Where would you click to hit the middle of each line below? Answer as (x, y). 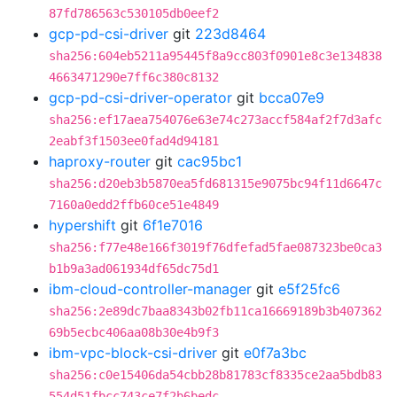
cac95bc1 (210, 161)
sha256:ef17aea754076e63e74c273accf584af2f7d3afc (215, 120)
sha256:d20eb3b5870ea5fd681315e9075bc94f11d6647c (215, 183)
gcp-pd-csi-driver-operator (140, 97)
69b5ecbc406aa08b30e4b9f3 (134, 332)
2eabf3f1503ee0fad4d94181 (134, 141)
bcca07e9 (292, 97)
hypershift (82, 225)
